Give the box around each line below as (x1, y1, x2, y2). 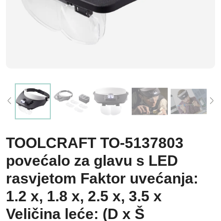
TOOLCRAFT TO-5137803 (6, 135, 184, 151)
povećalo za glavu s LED (6, 152, 178, 169)
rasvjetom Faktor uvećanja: (6, 170, 198, 186)
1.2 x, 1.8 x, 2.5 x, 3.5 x (6, 188, 162, 204)
